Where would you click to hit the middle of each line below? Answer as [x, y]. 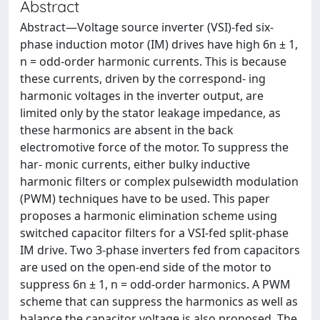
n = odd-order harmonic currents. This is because [153, 61]
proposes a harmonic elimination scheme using [149, 216]
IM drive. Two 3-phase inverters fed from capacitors [160, 250]
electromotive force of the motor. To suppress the [154, 147]
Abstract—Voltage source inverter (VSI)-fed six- [147, 27]
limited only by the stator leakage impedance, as [150, 113]
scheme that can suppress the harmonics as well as [159, 301]
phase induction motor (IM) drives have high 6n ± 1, [159, 44]
